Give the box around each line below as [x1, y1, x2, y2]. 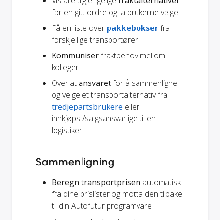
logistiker [52, 124, 82, 136]
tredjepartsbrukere [52, 101, 123, 112]
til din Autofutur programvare [52, 200, 152, 211]
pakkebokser [107, 22, 158, 33]
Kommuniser [52, 50, 99, 61]
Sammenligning [36, 155, 115, 168]
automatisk [140, 176, 181, 188]
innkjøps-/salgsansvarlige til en [52, 112, 156, 124]
